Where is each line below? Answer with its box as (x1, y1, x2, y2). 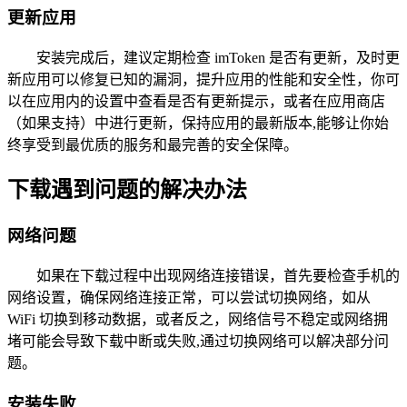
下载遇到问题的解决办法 (7, 178, 247, 203)
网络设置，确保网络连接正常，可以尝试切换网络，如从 (7, 290, 371, 306)
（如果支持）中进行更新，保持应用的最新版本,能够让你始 (7, 114, 389, 131)
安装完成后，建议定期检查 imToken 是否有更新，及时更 (36, 49, 400, 65)
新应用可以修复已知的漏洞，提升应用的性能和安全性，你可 (7, 71, 400, 87)
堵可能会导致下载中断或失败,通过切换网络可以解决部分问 (7, 333, 389, 350)
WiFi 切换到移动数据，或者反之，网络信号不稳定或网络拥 (7, 312, 388, 328)
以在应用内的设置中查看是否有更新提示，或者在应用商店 (7, 93, 385, 109)
